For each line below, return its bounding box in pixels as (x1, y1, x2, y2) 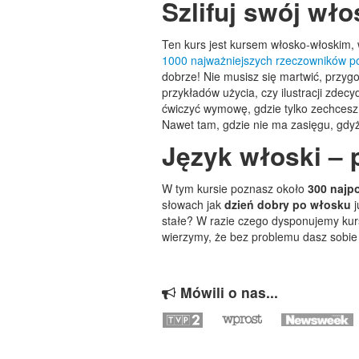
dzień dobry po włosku (224, 196, 351, 212)
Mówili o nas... (176, 282, 278, 302)
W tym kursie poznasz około (162, 180, 308, 196)
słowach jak (162, 196, 224, 212)
